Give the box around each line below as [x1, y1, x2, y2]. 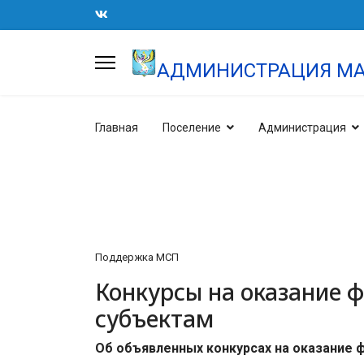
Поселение [162, 121, 221, 134]
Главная [95, 121, 138, 134]
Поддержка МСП [95, 251, 179, 263]
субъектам [95, 303, 214, 334]
